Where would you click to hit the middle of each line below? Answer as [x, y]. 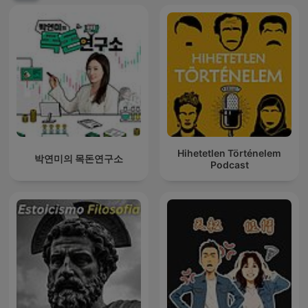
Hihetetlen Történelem [229, 153]
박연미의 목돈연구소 [79, 159]
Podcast [229, 164]
